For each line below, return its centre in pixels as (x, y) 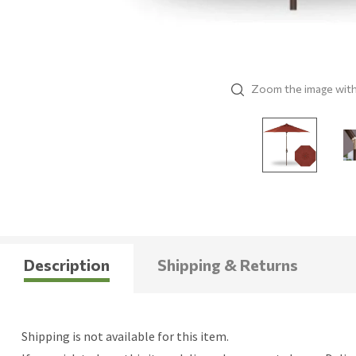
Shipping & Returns (228, 265)
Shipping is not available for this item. (125, 337)
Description (67, 265)
